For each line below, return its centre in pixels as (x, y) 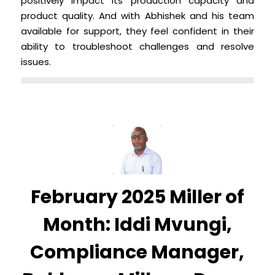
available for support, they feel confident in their (137, 31)
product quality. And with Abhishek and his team (137, 16)
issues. (36, 62)
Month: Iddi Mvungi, (137, 225)
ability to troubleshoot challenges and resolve (137, 47)
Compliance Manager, (137, 253)
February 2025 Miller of (137, 197)
